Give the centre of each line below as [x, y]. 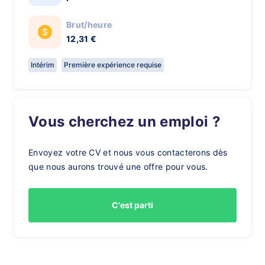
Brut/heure [89, 25]
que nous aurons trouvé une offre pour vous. [118, 167]
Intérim [43, 65]
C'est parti [132, 205]
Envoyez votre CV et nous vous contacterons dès [128, 152]
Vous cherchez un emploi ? [130, 122]
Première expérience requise [113, 65]
